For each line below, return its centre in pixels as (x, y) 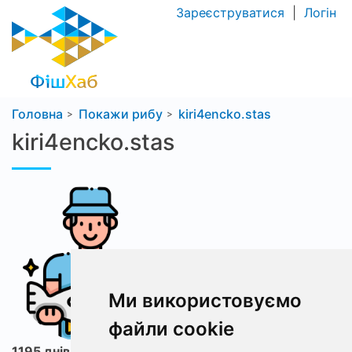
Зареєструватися (232, 13)
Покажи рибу (121, 114)
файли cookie (171, 329)
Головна (37, 114)
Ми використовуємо (205, 301)
